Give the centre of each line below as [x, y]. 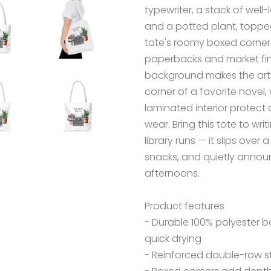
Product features [184, 206]
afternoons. [172, 173]
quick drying [173, 239]
